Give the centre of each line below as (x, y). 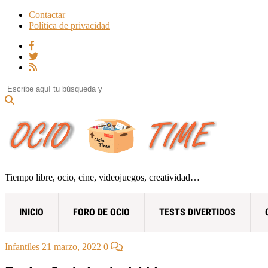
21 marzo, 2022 (71, 246)
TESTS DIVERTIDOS (197, 212)
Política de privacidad (69, 25)
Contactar (47, 15)
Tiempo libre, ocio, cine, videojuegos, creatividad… (102, 177)
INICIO (31, 212)
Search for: (25, 87)
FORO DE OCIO (101, 212)
